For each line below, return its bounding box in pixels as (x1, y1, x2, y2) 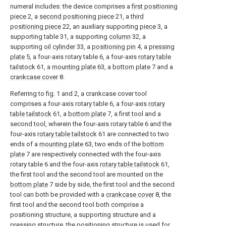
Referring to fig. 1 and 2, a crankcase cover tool (10, 90, 147, 97)
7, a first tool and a (106, 110, 161, 118)
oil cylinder (44, 43, 75, 50)
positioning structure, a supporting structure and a (10, 211, 156, 218)
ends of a (10, 140, 39, 148)
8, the (154, 191, 171, 198)
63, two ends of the (83, 140, 142, 148)
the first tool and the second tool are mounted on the (10, 171, 163, 178)
